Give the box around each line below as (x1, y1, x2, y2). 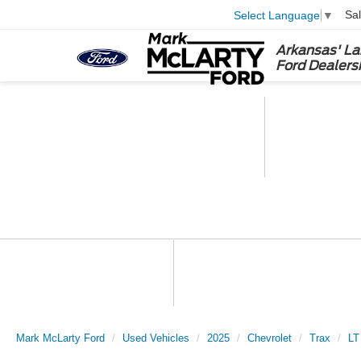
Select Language (234, 8, 320, 22)
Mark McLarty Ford (16, 332, 105, 344)
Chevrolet (247, 332, 292, 344)
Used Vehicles (122, 332, 189, 344)
